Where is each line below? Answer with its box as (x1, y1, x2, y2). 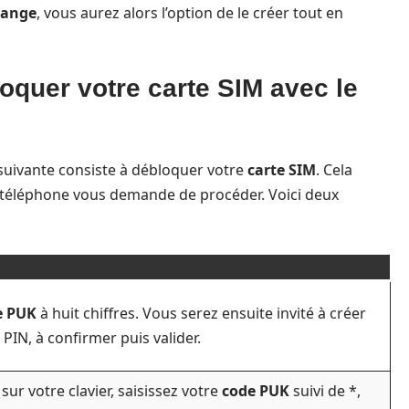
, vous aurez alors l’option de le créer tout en (37, 3, 343, 23)
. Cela (316, 160, 352, 180)
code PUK (222, 381, 289, 401)
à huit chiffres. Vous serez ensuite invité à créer (37, 303, 366, 323)
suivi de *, (289, 381, 361, 401)
